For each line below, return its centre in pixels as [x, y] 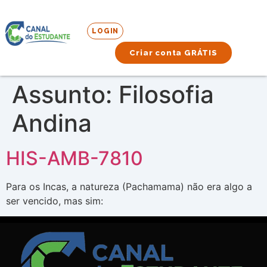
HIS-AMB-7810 [74, 158]
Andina [52, 123]
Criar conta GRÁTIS [173, 53]
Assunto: [65, 94]
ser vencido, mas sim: [55, 201]
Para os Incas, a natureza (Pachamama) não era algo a [129, 187]
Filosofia [166, 94]
